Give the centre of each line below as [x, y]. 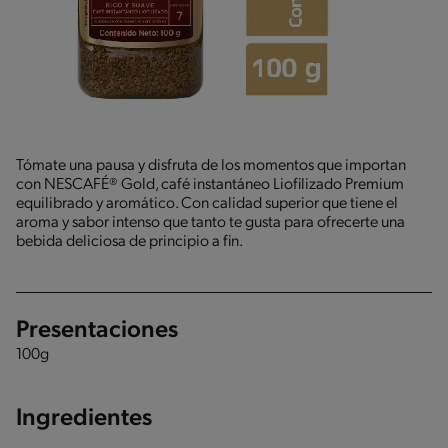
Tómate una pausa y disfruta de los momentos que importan [211, 166]
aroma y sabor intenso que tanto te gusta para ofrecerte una [210, 223]
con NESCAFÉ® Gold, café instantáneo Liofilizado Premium [210, 185]
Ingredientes [84, 419]
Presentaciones [97, 331]
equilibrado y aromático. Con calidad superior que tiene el [207, 204]
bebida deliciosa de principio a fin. [129, 242]
